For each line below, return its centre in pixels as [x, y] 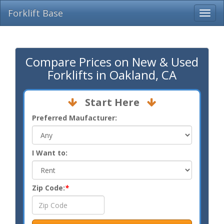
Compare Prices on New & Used [112, 62]
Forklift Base [35, 13]
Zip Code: [48, 188]
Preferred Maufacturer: [74, 118]
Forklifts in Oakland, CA [112, 75]
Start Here [112, 102]
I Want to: [50, 153]
